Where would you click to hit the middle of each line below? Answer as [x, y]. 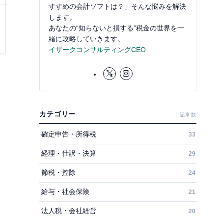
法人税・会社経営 [69, 211]
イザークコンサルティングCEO [97, 49]
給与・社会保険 [65, 192]
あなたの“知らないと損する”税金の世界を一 [116, 28]
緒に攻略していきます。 [86, 39]
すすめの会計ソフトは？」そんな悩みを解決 [117, 6]
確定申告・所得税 [69, 134]
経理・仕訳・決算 [69, 153]
